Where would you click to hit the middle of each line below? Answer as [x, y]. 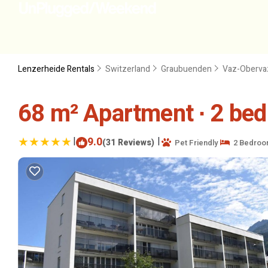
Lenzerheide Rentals [57, 69]
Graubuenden [186, 69]
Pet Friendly [194, 142]
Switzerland [128, 69]
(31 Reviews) [128, 142]
